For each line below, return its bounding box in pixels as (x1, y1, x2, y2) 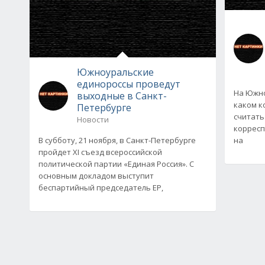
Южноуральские (77, 65, 154, 79)
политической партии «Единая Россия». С (38, 158, 194, 169)
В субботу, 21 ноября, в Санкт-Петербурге (38, 134, 196, 146)
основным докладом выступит (38, 170, 154, 181)
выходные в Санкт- (77, 89, 167, 102)
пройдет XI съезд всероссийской (38, 146, 162, 157)
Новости (77, 114, 109, 125)
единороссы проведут (77, 77, 180, 91)
